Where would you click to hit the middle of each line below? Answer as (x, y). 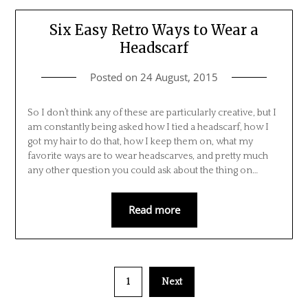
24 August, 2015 (179, 77)
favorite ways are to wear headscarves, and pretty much (147, 156)
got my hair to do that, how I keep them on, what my (140, 141)
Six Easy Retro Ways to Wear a (154, 30)
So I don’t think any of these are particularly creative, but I (152, 112)
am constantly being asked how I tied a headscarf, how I (148, 127)
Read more (154, 209)
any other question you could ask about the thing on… (142, 170)
